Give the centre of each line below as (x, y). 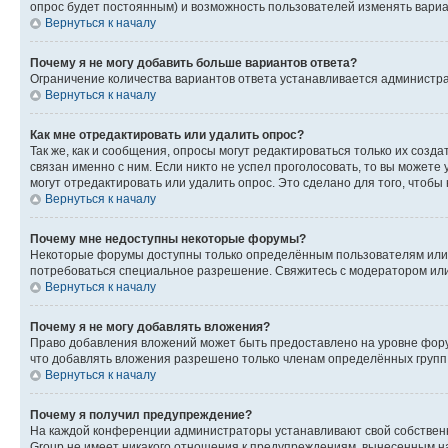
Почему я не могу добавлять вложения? (150, 326)
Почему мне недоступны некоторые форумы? (168, 238)
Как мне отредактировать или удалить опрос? (167, 134)
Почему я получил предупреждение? (141, 414)
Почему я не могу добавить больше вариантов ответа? (193, 62)
